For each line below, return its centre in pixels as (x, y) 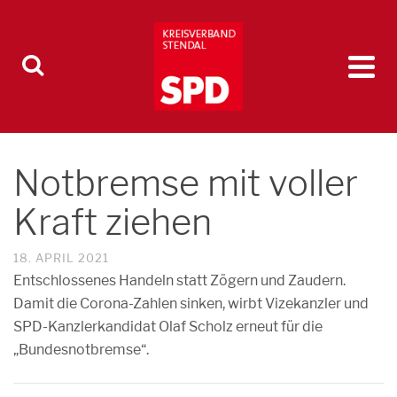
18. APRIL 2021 (61, 258)
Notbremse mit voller (186, 183)
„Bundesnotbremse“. (81, 350)
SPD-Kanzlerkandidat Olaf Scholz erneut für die (168, 327)
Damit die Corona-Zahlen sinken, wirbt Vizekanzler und (191, 304)
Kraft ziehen (113, 222)
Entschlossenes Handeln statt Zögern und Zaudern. (179, 280)
